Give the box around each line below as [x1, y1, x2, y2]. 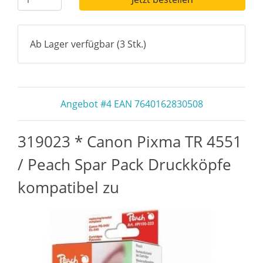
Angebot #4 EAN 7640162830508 [60, 97, 203, 110]
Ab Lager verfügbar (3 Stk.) [30, 38, 146, 50]
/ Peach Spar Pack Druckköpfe [18, 154, 231, 175]
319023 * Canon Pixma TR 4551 [18, 131, 242, 152]
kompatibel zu [18, 177, 119, 198]
